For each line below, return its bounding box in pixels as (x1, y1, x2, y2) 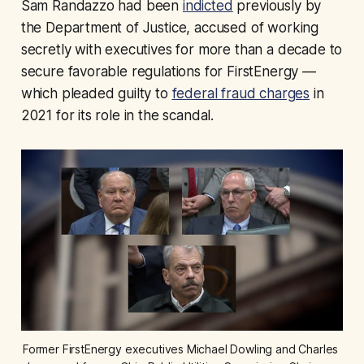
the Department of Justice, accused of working (20, 19, 319, 36)
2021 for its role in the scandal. (20, 106, 214, 123)
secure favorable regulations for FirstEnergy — (20, 63, 316, 80)
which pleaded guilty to (20, 84, 172, 102)
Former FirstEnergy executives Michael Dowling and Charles (22, 342, 339, 357)
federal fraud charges (171, 84, 310, 102)
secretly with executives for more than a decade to (20, 41, 343, 58)
